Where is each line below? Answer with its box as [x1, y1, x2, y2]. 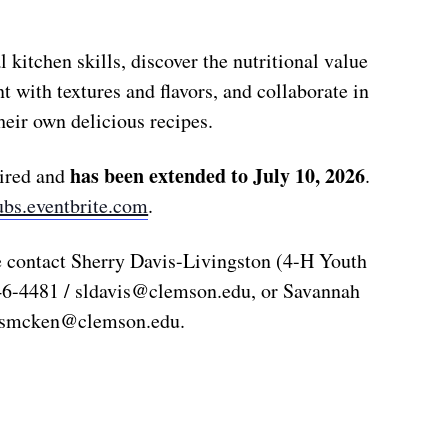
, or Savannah [251, 277, 361, 305]
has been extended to [70, 161, 249, 191]
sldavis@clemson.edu [75, 277, 252, 305]
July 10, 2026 [253, 161, 366, 191]
